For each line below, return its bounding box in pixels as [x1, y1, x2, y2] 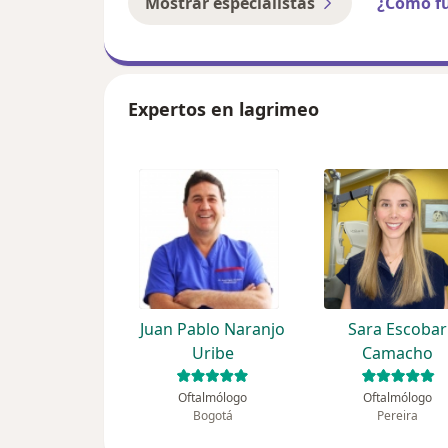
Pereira [377, 407, 419, 425]
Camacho [362, 342, 434, 365]
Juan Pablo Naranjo [140, 318, 286, 341]
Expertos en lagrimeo [128, 97, 319, 122]
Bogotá [192, 407, 233, 425]
